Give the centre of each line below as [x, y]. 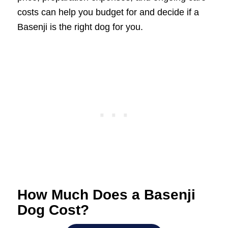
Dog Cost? [53, 210]
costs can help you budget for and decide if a [108, 12]
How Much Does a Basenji [106, 195]
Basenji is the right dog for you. [80, 27]
